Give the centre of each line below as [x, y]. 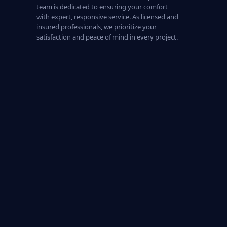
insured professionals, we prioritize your [97, 27]
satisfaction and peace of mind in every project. [107, 37]
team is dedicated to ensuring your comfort [102, 7]
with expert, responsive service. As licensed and [107, 17]
